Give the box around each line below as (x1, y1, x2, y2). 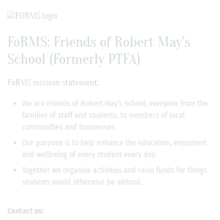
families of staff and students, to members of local (22, 110, 185, 120)
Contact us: (7, 206, 47, 216)
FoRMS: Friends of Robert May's (7, 33, 191, 51)
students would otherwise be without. (22, 177, 148, 187)
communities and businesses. (22, 122, 116, 132)
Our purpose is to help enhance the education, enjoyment (22, 138, 207, 147)
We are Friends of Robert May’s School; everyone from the (22, 99, 208, 108)
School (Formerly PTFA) (7, 51, 140, 68)
